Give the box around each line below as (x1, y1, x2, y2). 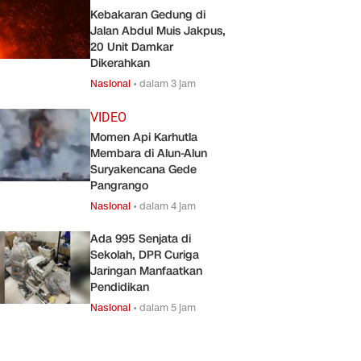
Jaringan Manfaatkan (90, 263, 202, 279)
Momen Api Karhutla (90, 129, 197, 145)
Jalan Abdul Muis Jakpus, (90, 23, 226, 39)
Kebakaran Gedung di (90, 6, 205, 23)
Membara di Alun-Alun (90, 145, 207, 161)
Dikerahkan (90, 55, 150, 71)
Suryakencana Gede (90, 161, 197, 177)
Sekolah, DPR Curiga (90, 247, 199, 263)
